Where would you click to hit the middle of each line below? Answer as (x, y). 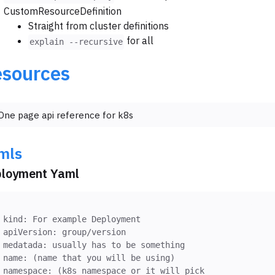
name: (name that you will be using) (89, 258)
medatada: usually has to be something (94, 245)
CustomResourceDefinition (63, 11)
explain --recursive (76, 41)
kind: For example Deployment (72, 219)
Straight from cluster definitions (99, 26)
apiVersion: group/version (64, 232)
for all (139, 41)
